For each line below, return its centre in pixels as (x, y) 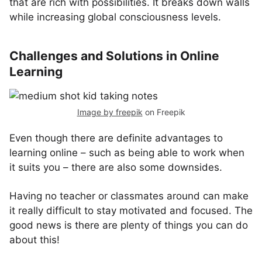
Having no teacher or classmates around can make (129, 196)
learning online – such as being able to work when (127, 153)
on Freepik (164, 112)
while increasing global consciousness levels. (115, 17)
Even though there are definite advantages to (116, 138)
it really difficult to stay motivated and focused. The (131, 211)
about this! (35, 240)
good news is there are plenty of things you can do (129, 225)
